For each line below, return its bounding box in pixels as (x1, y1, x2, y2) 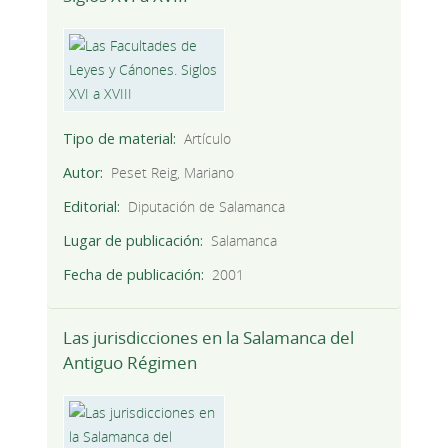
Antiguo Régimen (62, 351, 197, 375)
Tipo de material (62, 129, 173, 149)
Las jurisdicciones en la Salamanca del (62, 326, 354, 350)
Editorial (62, 197, 117, 217)
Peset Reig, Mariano (111, 163, 235, 183)
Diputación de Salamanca (128, 197, 286, 217)
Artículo (184, 129, 232, 149)
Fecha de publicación (62, 265, 201, 285)
